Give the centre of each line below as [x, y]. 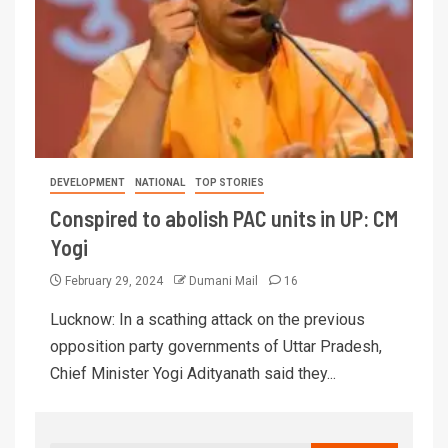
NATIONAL [160, 182]
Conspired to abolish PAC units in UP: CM [224, 217]
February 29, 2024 [114, 280]
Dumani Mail [225, 280]
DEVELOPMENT [87, 182]
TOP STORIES [229, 182]
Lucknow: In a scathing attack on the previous [207, 319]
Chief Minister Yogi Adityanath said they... [193, 373]
